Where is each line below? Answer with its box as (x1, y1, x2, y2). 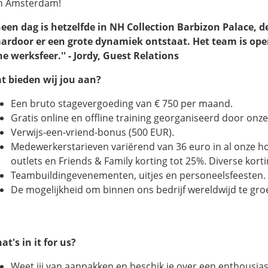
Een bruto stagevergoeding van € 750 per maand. (11, 97, 233, 110)
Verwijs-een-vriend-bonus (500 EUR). (11, 126, 174, 139)
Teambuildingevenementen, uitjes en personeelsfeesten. (11, 169, 266, 182)
